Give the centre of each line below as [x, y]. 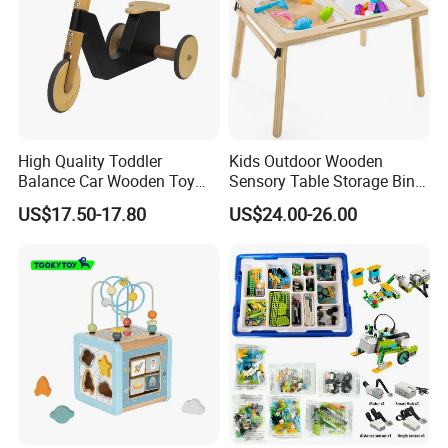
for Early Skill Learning [98, 200]
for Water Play [278, 200]
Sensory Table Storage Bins [325, 180]
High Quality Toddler [90, 160]
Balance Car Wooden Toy [107, 180]
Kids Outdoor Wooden [305, 160]
